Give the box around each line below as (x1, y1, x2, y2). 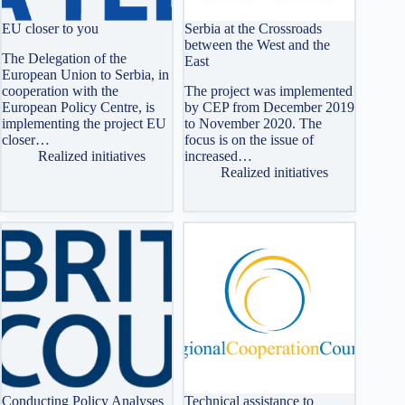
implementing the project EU (2, 115, 166, 131)
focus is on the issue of (184, 131, 315, 147)
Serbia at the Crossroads (184, 21, 323, 37)
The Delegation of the (2, 50, 127, 66)
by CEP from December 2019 (184, 99, 355, 115)
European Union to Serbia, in (2, 66, 169, 82)
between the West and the (184, 37, 331, 53)
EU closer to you (2, 21, 99, 37)
